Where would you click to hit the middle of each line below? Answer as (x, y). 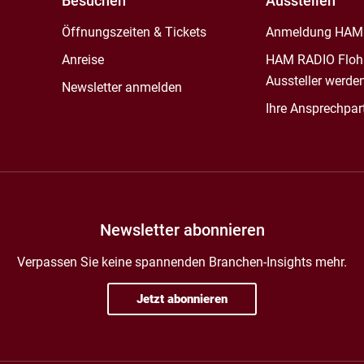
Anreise (82, 60)
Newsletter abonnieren (182, 230)
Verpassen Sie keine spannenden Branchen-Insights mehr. (182, 262)
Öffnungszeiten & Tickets (134, 32)
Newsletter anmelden (121, 87)
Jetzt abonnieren (182, 299)
